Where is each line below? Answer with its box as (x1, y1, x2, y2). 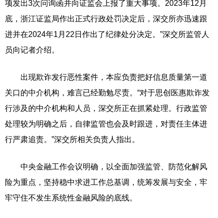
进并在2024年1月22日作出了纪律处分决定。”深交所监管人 (5, 30, 209, 38)
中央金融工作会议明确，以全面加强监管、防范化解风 (5, 163, 207, 171)
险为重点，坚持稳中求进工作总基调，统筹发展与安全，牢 (5, 178, 207, 186)
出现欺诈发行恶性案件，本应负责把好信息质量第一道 (5, 73, 207, 81)
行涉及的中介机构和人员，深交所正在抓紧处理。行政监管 (5, 104, 207, 112)
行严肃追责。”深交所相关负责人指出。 (5, 135, 140, 144)
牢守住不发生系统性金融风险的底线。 (5, 194, 137, 202)
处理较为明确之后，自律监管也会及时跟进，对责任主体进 (5, 120, 207, 128)
